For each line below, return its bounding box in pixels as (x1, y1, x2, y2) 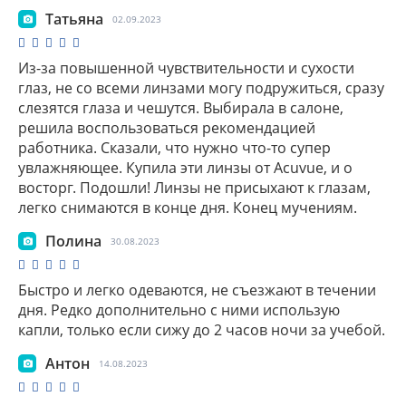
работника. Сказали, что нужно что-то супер (18, 137, 331, 158)
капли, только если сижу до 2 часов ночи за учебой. (18, 319, 385, 340)
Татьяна (45, 8, 103, 29)
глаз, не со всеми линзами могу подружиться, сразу (18, 77, 384, 98)
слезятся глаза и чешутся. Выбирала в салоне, (18, 97, 343, 118)
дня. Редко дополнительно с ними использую (18, 299, 340, 320)
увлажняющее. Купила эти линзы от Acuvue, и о (18, 157, 353, 178)
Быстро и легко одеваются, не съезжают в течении (18, 279, 376, 300)
